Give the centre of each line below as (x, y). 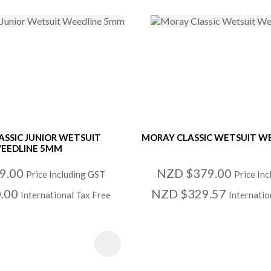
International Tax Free (65, 194)
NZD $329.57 (190, 193)
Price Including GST (65, 174)
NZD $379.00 (196, 173)
